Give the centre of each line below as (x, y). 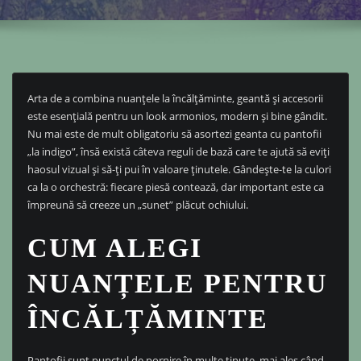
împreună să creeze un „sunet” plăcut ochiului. (137, 205)
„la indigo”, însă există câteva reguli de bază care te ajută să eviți (178, 152)
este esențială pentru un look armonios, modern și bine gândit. (177, 116)
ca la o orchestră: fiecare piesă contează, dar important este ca (175, 187)
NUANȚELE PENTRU (177, 283)
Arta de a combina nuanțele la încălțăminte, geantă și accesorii (175, 99)
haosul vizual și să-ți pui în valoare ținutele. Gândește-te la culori (179, 170)
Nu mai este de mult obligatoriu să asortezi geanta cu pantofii (174, 134)
